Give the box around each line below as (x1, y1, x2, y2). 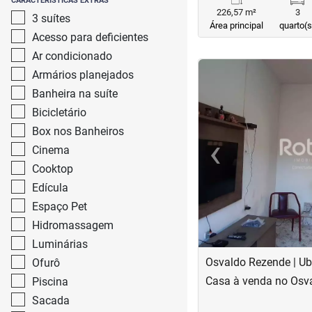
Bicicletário (32, 106, 86, 119)
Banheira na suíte (32, 87, 118, 100)
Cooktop (32, 162, 73, 175)
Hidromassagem (32, 219, 114, 232)
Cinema (32, 143, 70, 157)
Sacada (32, 294, 70, 307)
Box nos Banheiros (32, 125, 124, 138)
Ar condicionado (32, 49, 112, 63)
